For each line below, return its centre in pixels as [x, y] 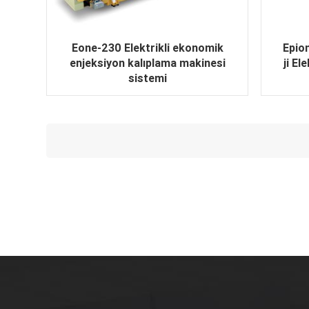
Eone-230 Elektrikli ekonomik [147, 48]
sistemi [147, 79]
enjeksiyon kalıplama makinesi [147, 63]
